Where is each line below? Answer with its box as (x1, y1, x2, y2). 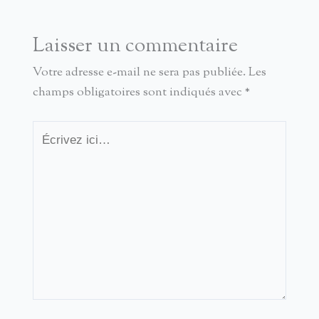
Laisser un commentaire (32, 32, 238, 61)
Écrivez (31, 121, 69, 139)
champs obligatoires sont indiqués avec (32, 84, 245, 102)
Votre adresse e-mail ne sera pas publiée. (32, 64, 246, 82)
